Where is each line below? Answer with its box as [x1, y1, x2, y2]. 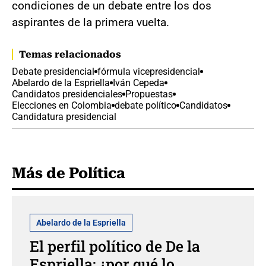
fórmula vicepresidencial [97, 65, 200, 77]
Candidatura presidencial [12, 110, 116, 122]
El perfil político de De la [30, 236, 200, 256]
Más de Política [12, 164, 125, 182]
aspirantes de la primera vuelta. [12, 15, 169, 29]
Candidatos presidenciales [12, 88, 122, 100]
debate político [115, 99, 176, 111]
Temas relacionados [19, 48, 121, 60]
